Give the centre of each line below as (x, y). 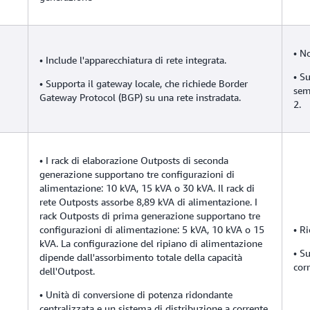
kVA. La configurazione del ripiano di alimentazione (151, 243)
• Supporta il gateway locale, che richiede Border (144, 83)
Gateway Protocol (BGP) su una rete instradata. (140, 97)
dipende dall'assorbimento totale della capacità (141, 257)
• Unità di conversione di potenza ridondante (136, 294)
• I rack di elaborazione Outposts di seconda (134, 160)
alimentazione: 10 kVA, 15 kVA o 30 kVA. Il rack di (147, 188)
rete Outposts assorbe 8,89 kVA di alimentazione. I (148, 201)
